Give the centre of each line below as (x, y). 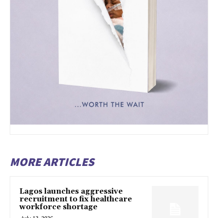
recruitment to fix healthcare (76, 200)
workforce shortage (58, 207)
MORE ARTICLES (52, 162)
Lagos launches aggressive (71, 192)
